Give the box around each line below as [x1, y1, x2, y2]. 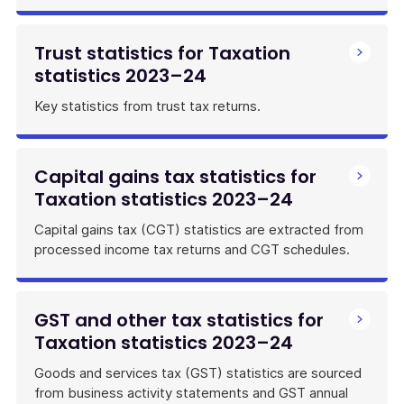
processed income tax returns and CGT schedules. [34, 241, 350, 258]
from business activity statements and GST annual [34, 384, 348, 401]
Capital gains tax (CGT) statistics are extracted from [34, 221, 363, 238]
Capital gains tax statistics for [34, 164, 317, 189]
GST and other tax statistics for [34, 308, 324, 333]
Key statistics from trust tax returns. [34, 97, 261, 115]
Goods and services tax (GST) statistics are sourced [34, 364, 362, 381]
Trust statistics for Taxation [34, 41, 290, 66]
